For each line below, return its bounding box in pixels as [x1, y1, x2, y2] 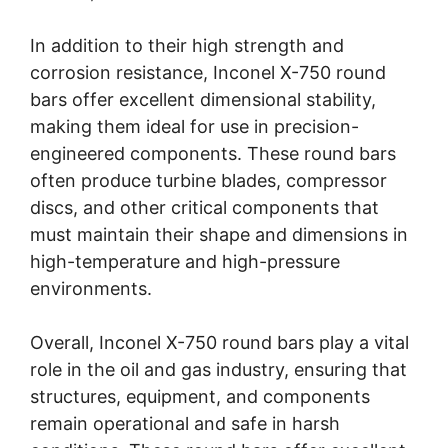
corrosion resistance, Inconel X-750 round [30, 62, 386, 84]
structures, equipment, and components [30, 386, 370, 408]
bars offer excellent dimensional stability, [30, 89, 376, 111]
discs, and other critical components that [30, 197, 379, 219]
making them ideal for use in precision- [30, 116, 359, 138]
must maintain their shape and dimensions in [30, 224, 408, 246]
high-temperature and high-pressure [30, 251, 340, 273]
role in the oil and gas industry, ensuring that [30, 359, 407, 381]
